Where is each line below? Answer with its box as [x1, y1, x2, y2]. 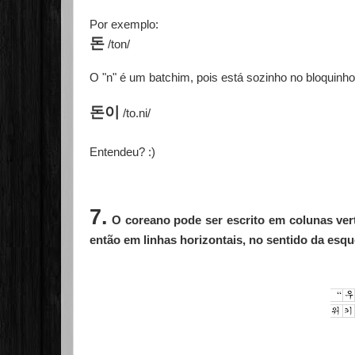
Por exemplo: [90, 17, 158, 31]
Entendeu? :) [90, 145, 155, 158]
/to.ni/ [120, 106, 151, 120]
